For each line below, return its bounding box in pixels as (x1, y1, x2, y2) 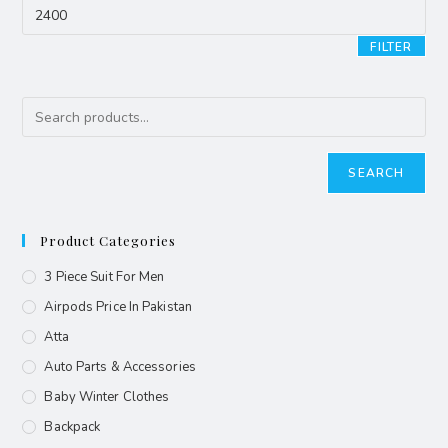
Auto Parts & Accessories (44, 358, 196, 377)
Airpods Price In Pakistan (44, 298, 192, 317)
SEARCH (348, 165, 405, 182)
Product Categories (40, 232, 177, 250)
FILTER (370, 39, 413, 56)
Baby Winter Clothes (44, 388, 170, 407)
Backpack (44, 418, 101, 437)
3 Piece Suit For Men (44, 268, 165, 287)
